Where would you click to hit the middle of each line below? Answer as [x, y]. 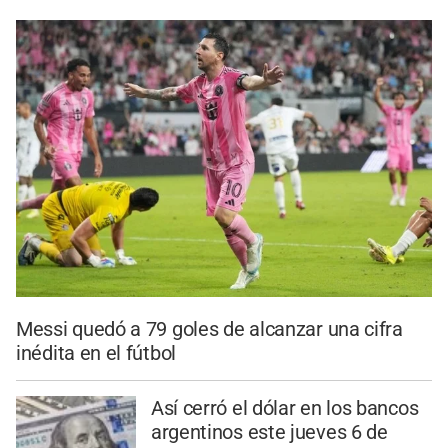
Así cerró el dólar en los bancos [284, 407]
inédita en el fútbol [96, 353]
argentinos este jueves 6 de [269, 431]
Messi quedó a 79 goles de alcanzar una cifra [209, 329]
